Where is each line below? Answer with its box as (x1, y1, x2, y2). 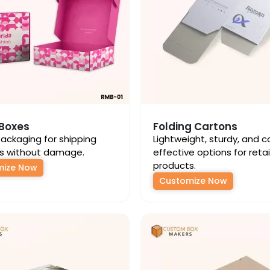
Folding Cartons (153, 119, 237, 134)
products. (153, 159, 196, 172)
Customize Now (159, 175, 227, 187)
